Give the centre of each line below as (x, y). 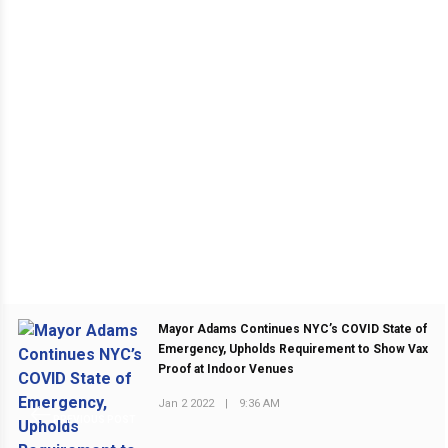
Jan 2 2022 (186, 403)
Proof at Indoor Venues (226, 369)
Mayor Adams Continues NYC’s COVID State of (293, 329)
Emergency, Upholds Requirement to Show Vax (293, 349)
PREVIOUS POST (93, 419)
